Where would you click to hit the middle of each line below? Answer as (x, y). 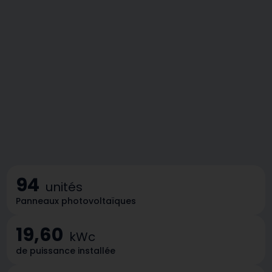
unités (64, 187)
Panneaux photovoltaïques (76, 201)
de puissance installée (66, 251)
